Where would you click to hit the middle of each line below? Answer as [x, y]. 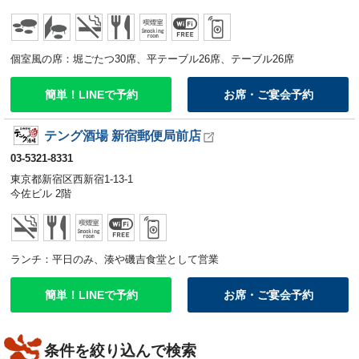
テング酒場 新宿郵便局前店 [122, 136]
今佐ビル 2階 [41, 194]
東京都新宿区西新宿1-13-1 [72, 179]
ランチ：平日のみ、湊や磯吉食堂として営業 [115, 259]
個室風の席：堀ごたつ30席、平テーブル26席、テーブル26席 [152, 59]
